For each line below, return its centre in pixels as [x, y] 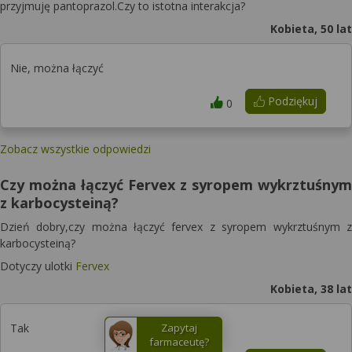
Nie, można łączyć [57, 68]
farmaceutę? [179, 342]
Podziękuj [291, 101]
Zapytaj [179, 328]
